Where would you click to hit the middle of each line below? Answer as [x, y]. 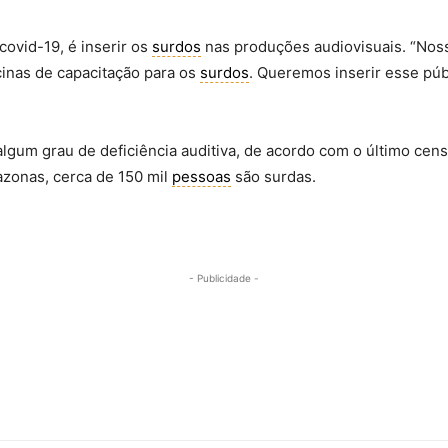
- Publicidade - [224, 278]
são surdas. [273, 176]
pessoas [201, 176]
